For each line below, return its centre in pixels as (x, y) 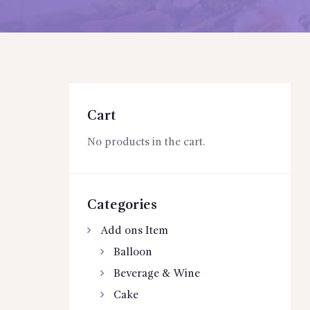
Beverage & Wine (157, 274)
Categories (122, 205)
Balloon (133, 253)
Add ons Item (134, 231)
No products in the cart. (146, 142)
